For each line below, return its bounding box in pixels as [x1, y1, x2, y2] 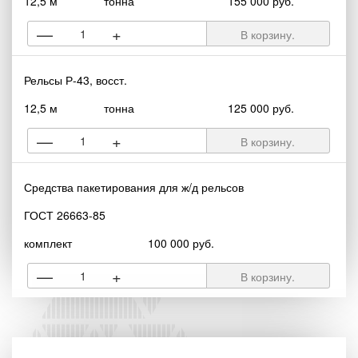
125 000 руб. [227, 100, 294, 116]
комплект [24, 235, 72, 251]
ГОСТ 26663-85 [24, 207, 105, 223]
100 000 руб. [147, 235, 214, 251]
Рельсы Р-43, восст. [24, 72, 127, 88]
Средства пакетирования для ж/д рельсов [24, 179, 244, 195]
